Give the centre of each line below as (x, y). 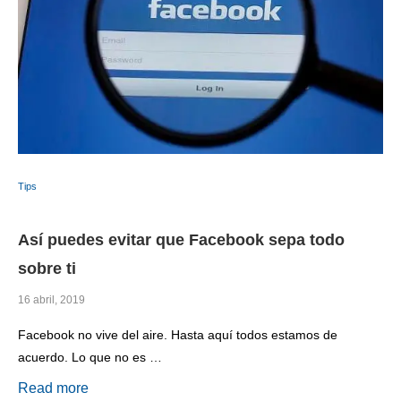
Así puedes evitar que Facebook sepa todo (181, 240)
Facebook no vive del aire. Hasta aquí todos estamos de (178, 335)
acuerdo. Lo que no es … (90, 358)
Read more (53, 388)
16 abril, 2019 (51, 300)
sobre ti (47, 269)
